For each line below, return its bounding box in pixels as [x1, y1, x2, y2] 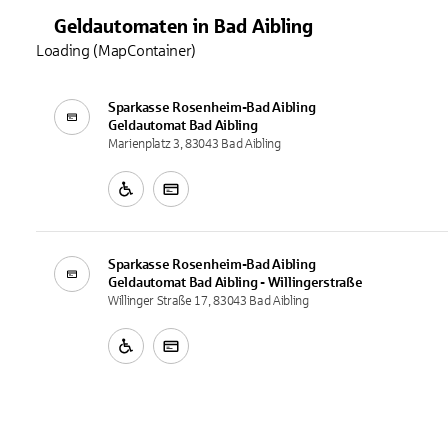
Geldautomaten [54, 14, 188, 37]
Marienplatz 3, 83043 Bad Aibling [108, 136, 281, 151]
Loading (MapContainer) [36, 41, 196, 59]
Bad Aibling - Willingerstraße [188, 274, 363, 290]
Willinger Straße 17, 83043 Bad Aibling [108, 293, 309, 308]
